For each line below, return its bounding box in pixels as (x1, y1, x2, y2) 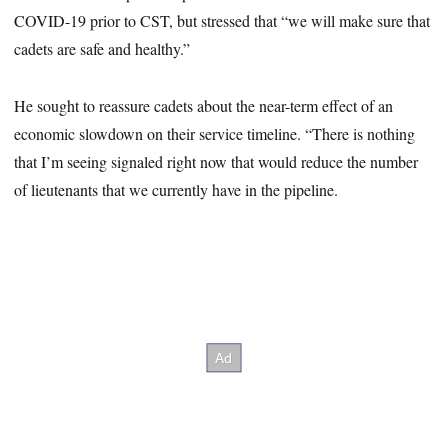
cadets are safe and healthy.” (14, 38, 191, 60)
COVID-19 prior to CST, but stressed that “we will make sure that (14, 10, 431, 32)
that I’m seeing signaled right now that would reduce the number (14, 151, 419, 173)
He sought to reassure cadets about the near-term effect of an (14, 95, 394, 117)
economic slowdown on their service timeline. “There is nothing (14, 123, 416, 145)
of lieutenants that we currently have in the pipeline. (14, 179, 339, 201)
